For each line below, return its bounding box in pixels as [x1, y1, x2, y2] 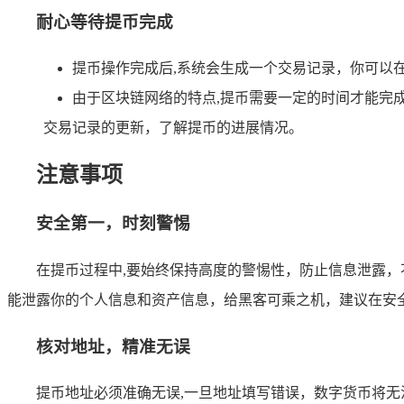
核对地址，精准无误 [36, 336, 190, 356]
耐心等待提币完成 [36, 12, 173, 32]
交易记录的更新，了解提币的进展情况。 [43, 120, 303, 136]
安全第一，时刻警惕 [36, 214, 190, 234]
